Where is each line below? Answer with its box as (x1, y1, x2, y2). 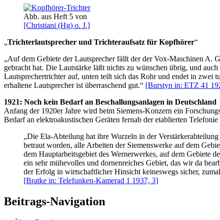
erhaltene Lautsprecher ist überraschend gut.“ (4, 81, 145, 90)
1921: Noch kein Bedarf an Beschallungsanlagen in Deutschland (4, 98, 217, 107)
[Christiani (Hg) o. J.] (24, 21, 90, 30)
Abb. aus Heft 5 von (24, 12, 87, 21)
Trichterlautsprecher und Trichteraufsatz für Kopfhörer (7, 38, 194, 47)
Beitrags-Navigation (4, 194, 105, 208)
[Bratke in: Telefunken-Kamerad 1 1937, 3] (24, 176, 158, 185)
